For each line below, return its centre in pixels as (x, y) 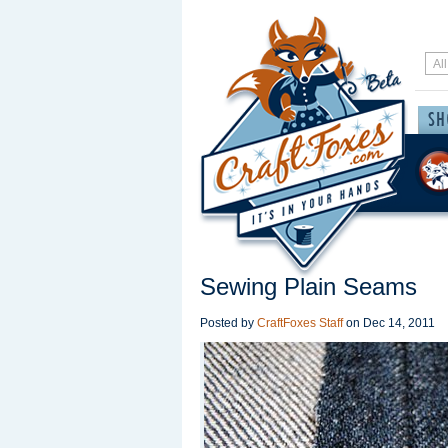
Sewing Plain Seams (308, 286)
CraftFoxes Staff (300, 323)
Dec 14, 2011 (399, 323)
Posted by (228, 323)
